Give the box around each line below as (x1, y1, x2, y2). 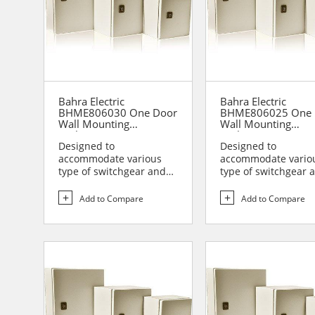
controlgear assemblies (58, 177, 168, 191)
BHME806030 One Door (58, 105, 177, 120)
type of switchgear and (58, 165, 166, 179)
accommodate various (58, 152, 162, 166)
